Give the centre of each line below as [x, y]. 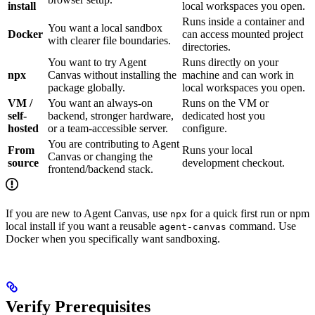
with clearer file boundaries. [109, 41]
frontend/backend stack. [101, 169]
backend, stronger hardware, [111, 116]
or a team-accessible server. [108, 129]
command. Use [261, 226]
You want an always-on [100, 103]
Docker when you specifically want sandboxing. [113, 239]
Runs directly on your [230, 63]
